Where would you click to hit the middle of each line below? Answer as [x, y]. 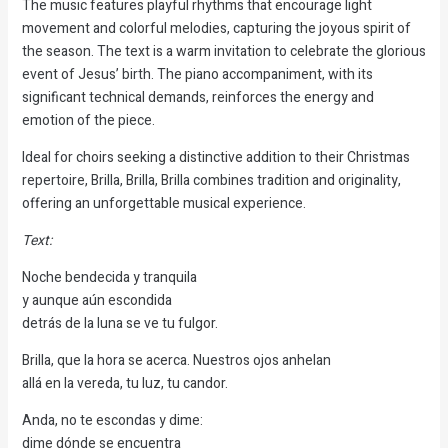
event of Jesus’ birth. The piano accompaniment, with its [197, 74]
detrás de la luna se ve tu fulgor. [119, 323]
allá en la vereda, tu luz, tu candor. [124, 383]
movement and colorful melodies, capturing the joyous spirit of [216, 28]
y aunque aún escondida [96, 300]
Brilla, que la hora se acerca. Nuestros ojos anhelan [176, 360]
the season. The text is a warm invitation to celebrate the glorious [223, 51]
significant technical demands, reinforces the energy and [197, 97]
